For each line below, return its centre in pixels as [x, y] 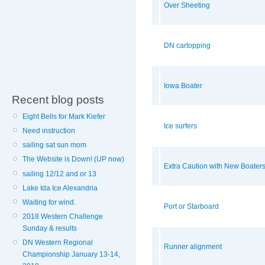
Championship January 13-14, [71, 255]
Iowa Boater [183, 86]
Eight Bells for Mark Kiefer [64, 116]
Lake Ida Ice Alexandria [60, 188]
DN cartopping [187, 46]
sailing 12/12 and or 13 [59, 174]
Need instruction [49, 130]
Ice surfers [180, 126]
